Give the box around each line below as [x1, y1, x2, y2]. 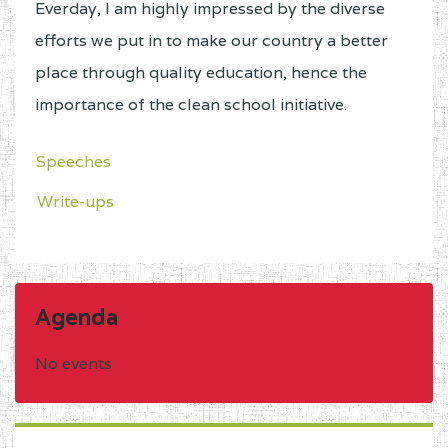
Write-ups [37, 191, 114, 213]
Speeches [36, 151, 111, 173]
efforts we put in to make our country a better [35, 30, 388, 52]
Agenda [35, 299, 118, 339]
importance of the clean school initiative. [35, 94, 347, 116]
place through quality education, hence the [35, 62, 367, 84]
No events [35, 353, 112, 375]
